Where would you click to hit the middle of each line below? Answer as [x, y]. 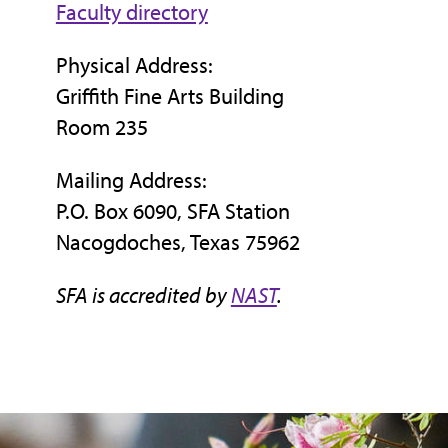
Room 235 [101, 127]
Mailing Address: [131, 180]
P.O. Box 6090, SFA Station [172, 211]
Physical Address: [134, 65]
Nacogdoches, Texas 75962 [177, 242]
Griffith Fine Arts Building [169, 96]
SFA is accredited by [143, 295]
